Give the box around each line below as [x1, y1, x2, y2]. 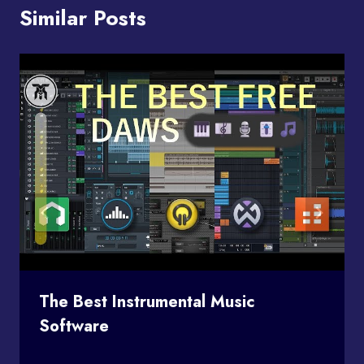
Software [39, 314, 109, 338]
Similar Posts [19, 2, 146, 33]
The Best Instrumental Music [39, 289, 255, 314]
